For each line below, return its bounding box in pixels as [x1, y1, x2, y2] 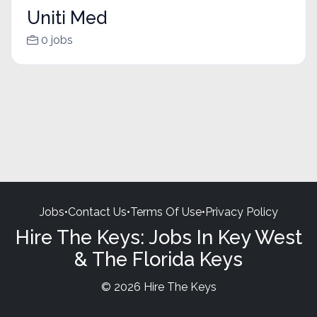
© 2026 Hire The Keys [100, 279, 217, 294]
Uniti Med [26, 7, 107, 29]
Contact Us [67, 204, 127, 219]
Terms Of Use [129, 204, 202, 219]
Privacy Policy [204, 204, 278, 219]
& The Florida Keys [74, 247, 243, 270]
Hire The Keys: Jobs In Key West [15, 225, 302, 248]
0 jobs [40, 33, 73, 47]
